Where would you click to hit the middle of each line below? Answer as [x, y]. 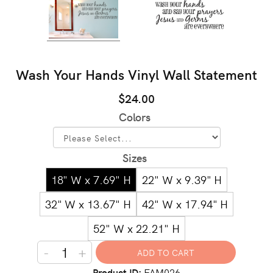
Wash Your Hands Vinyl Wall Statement [136, 74]
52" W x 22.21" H [136, 228]
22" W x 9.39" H [182, 179]
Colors [135, 116]
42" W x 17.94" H [185, 204]
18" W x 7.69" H [91, 179]
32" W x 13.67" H [88, 204]
